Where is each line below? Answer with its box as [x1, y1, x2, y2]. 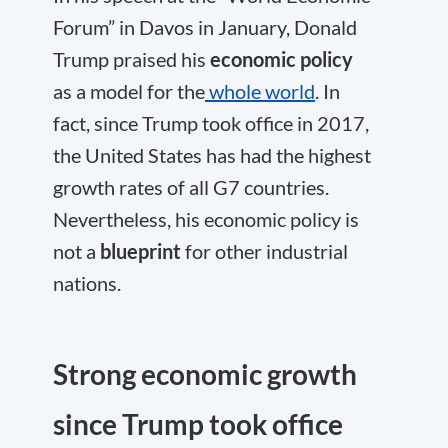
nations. [53, 271, 121, 295]
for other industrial [181, 239, 348, 263]
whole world [205, 79, 315, 103]
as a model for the [53, 79, 205, 103]
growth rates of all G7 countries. [53, 175, 329, 199]
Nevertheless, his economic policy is [53, 207, 359, 231]
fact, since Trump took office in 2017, [53, 111, 369, 135]
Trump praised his [53, 47, 206, 71]
